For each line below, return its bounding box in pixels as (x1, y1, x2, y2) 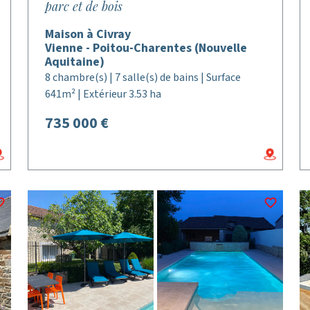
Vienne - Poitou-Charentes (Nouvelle (45, 39, 248, 57)
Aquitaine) (45, 53, 105, 71)
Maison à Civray (45, 26, 131, 43)
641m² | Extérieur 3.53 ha (45, 86, 162, 102)
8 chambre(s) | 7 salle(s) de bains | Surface (45, 70, 241, 85)
